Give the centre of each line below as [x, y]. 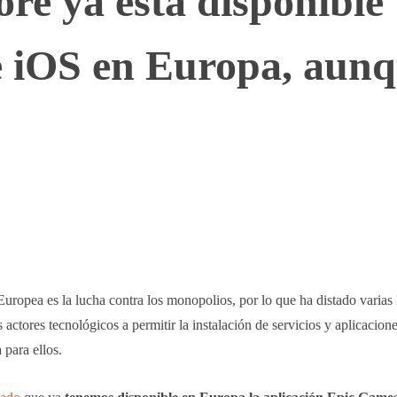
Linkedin [292, 228]
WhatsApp [76, 228]
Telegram [186, 228]
